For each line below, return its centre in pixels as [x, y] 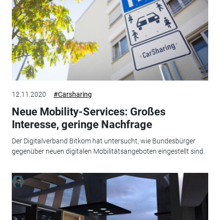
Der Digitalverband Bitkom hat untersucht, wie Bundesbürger [103, 141]
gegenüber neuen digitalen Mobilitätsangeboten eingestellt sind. [108, 151]
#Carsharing [72, 94]
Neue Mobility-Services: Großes [88, 111]
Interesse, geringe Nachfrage [82, 124]
